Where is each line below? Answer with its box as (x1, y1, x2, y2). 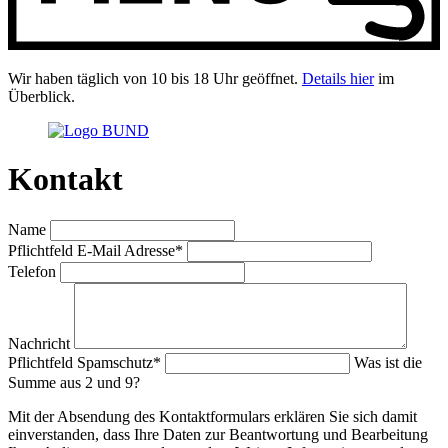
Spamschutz (77, 353, 153, 371)
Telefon (8, 262, 60, 280)
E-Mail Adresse (77, 241, 175, 259)
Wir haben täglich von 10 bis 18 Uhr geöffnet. (8, 70, 302, 87)
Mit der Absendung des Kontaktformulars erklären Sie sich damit (8, 407, 417, 425)
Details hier (302, 70, 374, 87)
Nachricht (8, 334, 74, 352)
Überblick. (8, 88, 75, 105)
